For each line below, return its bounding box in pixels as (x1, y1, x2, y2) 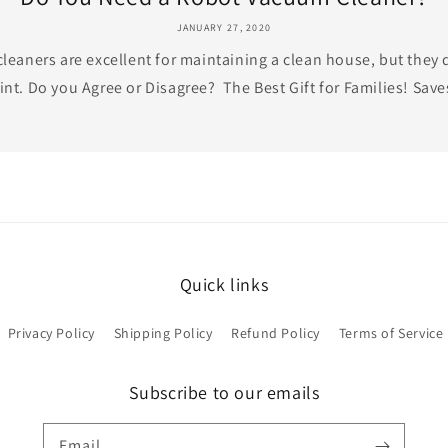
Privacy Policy (7, 324, 96, 342)
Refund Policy (231, 324, 321, 342)
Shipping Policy (113, 324, 213, 342)
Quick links (179, 273, 269, 296)
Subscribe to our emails (128, 381, 320, 404)
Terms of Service (338, 324, 444, 342)
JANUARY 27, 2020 (176, 20, 272, 34)
